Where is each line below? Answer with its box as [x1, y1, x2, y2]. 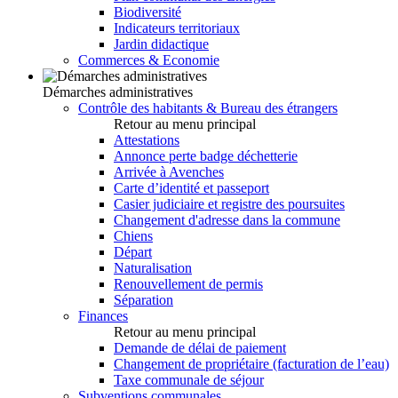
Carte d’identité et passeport [114, 180, 269, 196]
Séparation [114, 292, 173, 308]
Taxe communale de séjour [114, 372, 264, 388]
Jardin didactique [114, 36, 209, 52]
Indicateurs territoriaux [114, 20, 240, 36]
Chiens [114, 228, 153, 244]
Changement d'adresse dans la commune [114, 212, 340, 228]
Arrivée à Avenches [114, 164, 224, 180]
